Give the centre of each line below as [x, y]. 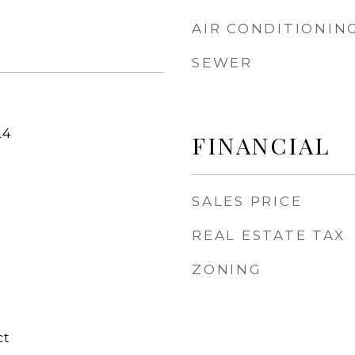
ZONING [227, 269]
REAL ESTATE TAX [269, 235]
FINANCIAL [261, 145]
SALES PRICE [247, 201]
